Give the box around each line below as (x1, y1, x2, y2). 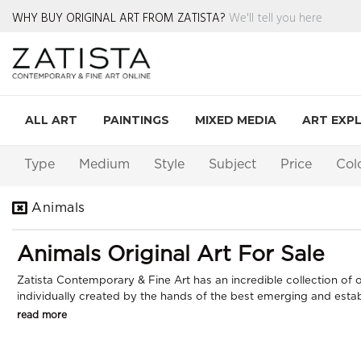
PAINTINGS (103, 113, 169, 127)
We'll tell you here (229, 8, 322, 27)
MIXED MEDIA (195, 113, 276, 127)
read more (17, 310, 67, 320)
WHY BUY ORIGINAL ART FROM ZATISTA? (12, 8, 229, 27)
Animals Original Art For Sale (17, 244, 325, 265)
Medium (79, 158, 130, 171)
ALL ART (25, 113, 77, 127)
